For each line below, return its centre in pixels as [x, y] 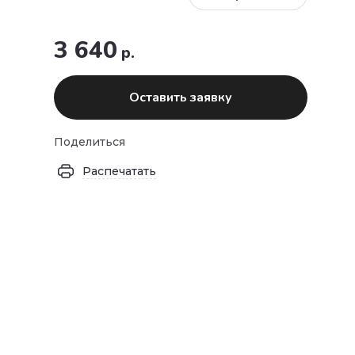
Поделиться [90, 141]
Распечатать [119, 171]
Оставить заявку [181, 97]
